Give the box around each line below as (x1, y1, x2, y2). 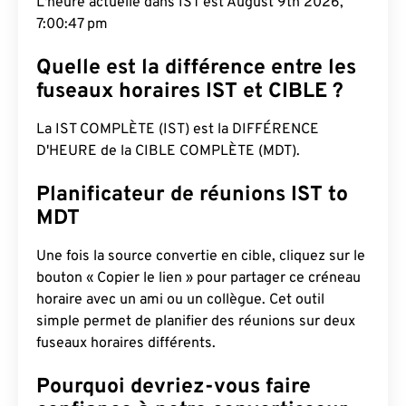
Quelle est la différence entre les (36, 55, 356, 82)
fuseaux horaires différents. (36, 334, 216, 353)
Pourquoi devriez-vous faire (36, 374, 311, 401)
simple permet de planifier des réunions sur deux (36, 313, 355, 331)
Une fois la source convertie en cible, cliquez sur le (36, 247, 365, 266)
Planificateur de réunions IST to (36, 182, 348, 208)
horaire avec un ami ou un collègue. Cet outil (36, 291, 324, 309)
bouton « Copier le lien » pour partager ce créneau (36, 269, 361, 287)
